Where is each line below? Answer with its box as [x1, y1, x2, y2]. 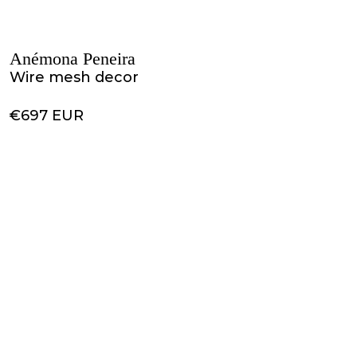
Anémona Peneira [10, 49, 135, 69]
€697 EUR [10, 107, 84, 124]
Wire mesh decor [10, 69, 139, 86]
